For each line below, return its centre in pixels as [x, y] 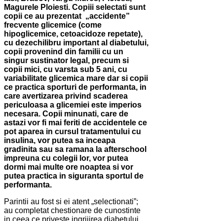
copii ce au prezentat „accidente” [67, 16]
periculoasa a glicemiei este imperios [73, 105]
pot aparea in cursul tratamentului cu [73, 132]
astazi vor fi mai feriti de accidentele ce [75, 123]
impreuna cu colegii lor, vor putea [66, 158]
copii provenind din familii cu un [64, 52]
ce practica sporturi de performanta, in [75, 87]
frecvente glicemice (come [53, 25]
